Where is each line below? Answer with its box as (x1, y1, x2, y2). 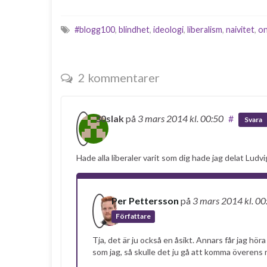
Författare (116, 212, 151, 221)
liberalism (187, 24, 222, 35)
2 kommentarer (76, 70, 160, 85)
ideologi (153, 24, 184, 35)
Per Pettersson (111, 195, 179, 206)
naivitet (226, 24, 254, 35)
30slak (95, 113, 124, 124)
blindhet (119, 24, 150, 35)
